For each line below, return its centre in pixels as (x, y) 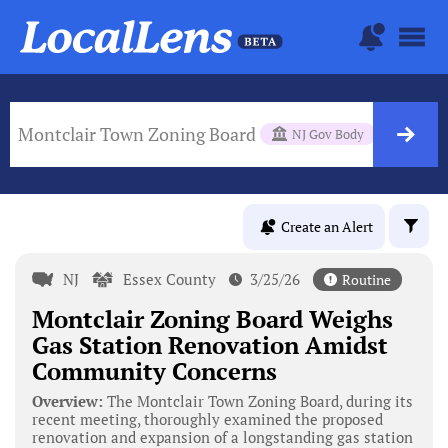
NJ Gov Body (327, 133)
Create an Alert (327, 227)
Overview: (67, 400)
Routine (366, 279)
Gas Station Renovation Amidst (209, 344)
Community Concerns (154, 370)
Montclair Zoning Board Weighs (212, 318)
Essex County (170, 278)
